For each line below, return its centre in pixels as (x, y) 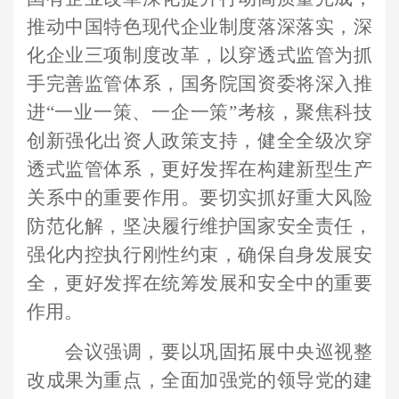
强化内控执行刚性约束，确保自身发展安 (199, 255)
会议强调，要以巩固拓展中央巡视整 (219, 352)
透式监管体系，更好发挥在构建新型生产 (199, 169)
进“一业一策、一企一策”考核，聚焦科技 (199, 112)
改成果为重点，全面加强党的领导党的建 (199, 381)
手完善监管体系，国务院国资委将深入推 (199, 84)
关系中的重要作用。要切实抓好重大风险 (199, 198)
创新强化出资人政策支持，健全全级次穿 (199, 141)
